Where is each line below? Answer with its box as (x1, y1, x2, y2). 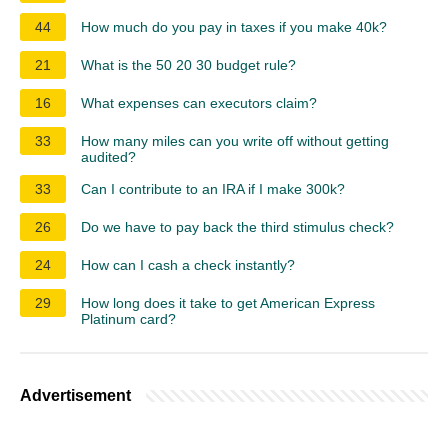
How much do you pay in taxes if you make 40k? (81, 18, 387, 35)
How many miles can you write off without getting (81, 132, 389, 149)
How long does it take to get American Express (81, 294, 375, 311)
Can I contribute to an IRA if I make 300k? (81, 180, 345, 197)
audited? (81, 148, 136, 165)
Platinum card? (81, 310, 176, 327)
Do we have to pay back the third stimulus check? (81, 218, 394, 235)
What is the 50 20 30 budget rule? (81, 56, 296, 73)
